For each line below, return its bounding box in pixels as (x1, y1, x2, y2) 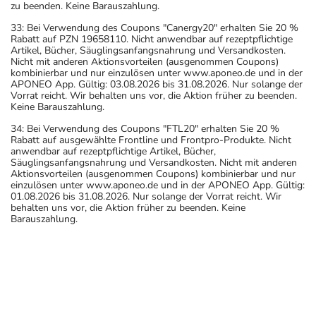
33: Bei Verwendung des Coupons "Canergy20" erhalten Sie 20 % (11, 21, 298, 35)
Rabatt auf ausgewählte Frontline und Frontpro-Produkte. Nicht (11, 133, 291, 147)
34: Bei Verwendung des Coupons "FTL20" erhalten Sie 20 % (11, 122, 279, 136)
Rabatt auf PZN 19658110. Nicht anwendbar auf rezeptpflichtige (11, 32, 293, 47)
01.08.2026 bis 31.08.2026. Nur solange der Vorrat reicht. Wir (11, 190, 281, 204)
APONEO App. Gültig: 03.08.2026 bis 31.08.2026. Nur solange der (11, 78, 303, 92)
